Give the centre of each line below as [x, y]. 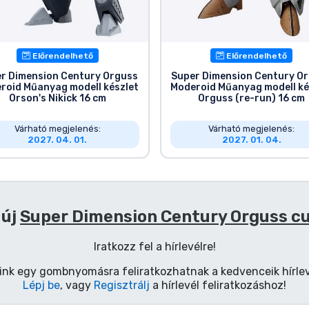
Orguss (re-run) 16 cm [252, 98]
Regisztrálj [122, 285]
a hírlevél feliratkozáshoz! [218, 285]
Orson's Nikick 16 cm [57, 98]
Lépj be [41, 285]
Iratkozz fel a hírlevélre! [154, 246]
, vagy [77, 285]
